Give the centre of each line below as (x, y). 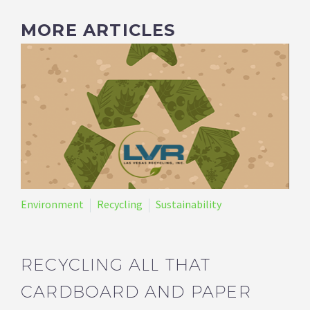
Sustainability (189, 204)
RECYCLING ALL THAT (116, 264)
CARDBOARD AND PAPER (136, 291)
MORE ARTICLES (98, 30)
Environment (52, 204)
